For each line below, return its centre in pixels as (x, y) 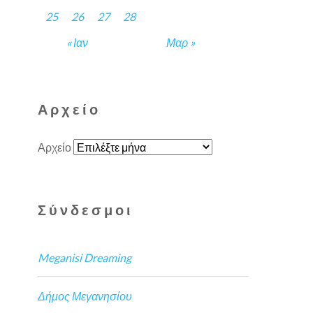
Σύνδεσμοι (86, 210)
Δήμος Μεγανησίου (85, 296)
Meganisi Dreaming (85, 257)
